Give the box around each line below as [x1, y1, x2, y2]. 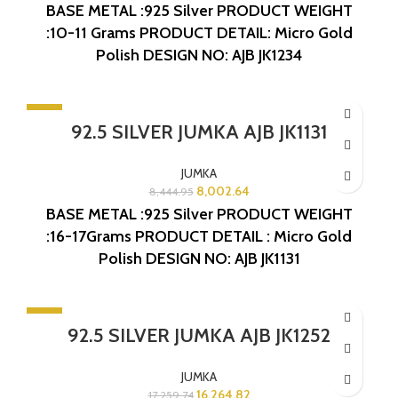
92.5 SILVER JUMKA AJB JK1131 [70, 119, 328, 144]
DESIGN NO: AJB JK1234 [143, 44, 302, 65]
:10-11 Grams [45, 22, 136, 43]
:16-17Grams [46, 226, 131, 246]
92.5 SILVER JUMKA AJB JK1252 [68, 322, 330, 347]
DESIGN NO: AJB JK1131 [145, 248, 300, 268]
